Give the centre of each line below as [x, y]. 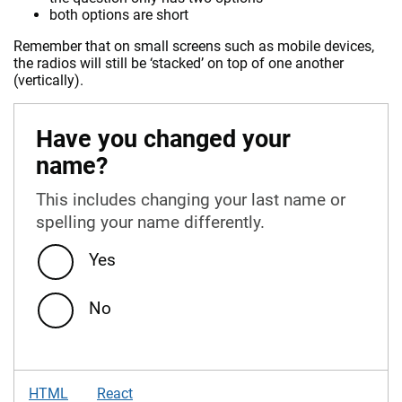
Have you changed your [163, 139]
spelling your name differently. [150, 222]
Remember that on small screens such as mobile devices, [194, 46]
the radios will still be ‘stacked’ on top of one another [179, 63]
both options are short [119, 14]
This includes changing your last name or [191, 199]
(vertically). [48, 80]
